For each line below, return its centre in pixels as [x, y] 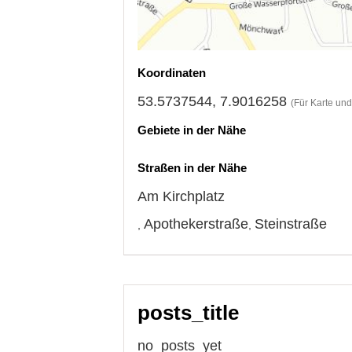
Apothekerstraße [196, 224]
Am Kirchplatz [181, 196]
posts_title [188, 312]
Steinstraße [291, 224]
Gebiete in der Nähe [192, 130]
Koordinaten [172, 72]
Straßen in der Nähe [192, 167]
